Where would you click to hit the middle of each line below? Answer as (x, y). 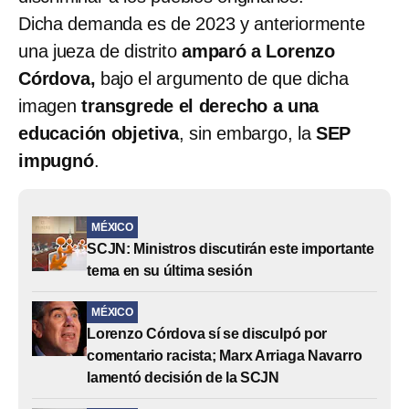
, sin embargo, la (247, 133)
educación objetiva (99, 133)
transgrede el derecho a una (198, 105)
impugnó (56, 160)
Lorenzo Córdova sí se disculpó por (207, 333)
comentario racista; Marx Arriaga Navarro (225, 355)
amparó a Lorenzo (259, 51)
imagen (47, 105)
